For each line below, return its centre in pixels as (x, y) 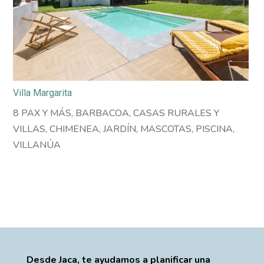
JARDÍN (120, 129)
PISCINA (214, 129)
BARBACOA (103, 113)
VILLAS (29, 129)
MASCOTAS (166, 129)
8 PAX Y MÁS (42, 113)
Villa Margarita (43, 93)
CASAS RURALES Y (176, 113)
